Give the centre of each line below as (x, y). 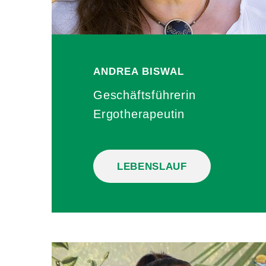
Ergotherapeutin (139, 114)
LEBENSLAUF (152, 166)
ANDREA (116, 72)
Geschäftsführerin (145, 95)
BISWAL (163, 72)
